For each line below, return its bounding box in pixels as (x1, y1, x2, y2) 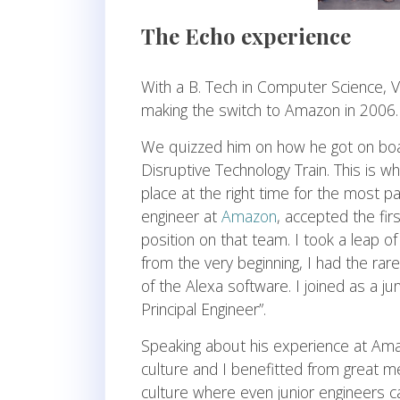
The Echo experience (141, 21, 351, 51)
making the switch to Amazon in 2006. (141, 99, 398, 121)
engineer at (141, 205, 221, 228)
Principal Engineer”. (141, 298, 266, 321)
